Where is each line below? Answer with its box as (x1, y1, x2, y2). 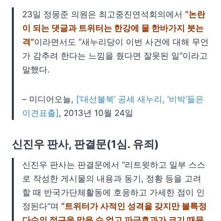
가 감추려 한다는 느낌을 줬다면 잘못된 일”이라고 (22, 51, 208, 61)
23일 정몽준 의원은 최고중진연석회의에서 (22, 9, 185, 20)
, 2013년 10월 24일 (59, 108, 133, 118)
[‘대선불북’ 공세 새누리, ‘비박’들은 (76, 94, 204, 105)
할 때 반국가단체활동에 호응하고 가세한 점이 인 (22, 187, 205, 198)
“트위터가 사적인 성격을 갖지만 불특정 (61, 201, 207, 212)
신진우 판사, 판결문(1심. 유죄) (12, 138, 159, 151)
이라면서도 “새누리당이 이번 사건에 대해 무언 (34, 37, 209, 47)
